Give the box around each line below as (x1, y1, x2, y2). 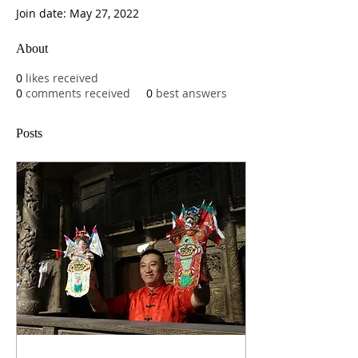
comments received (26, 86, 130, 101)
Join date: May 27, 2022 (16, 6, 139, 21)
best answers (156, 86, 227, 101)
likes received (26, 70, 98, 86)
